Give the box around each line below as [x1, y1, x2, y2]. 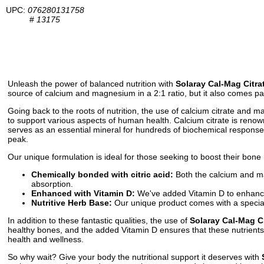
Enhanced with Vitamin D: [31, 189, 135, 198]
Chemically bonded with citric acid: [31, 170, 173, 179]
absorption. [31, 179, 73, 189]
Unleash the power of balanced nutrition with [8, 79, 176, 88]
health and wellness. [8, 235, 84, 244]
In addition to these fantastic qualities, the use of [8, 216, 190, 225]
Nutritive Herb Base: [31, 198, 112, 207]
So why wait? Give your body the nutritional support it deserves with [8, 252, 262, 262]
